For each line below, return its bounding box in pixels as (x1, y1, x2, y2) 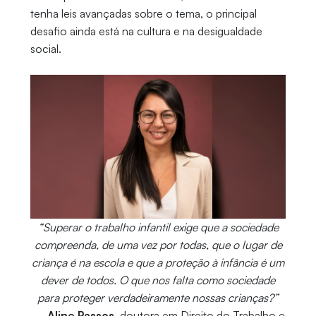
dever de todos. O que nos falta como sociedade (41, 273, 275, 288)
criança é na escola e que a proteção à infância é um (32, 255, 284, 270)
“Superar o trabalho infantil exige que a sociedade (37, 220, 279, 235)
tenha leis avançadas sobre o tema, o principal (30, 6, 257, 21)
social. (30, 42, 61, 56)
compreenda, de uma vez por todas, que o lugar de (34, 238, 282, 253)
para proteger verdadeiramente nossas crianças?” (37, 291, 279, 305)
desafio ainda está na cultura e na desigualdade (30, 24, 262, 39)
